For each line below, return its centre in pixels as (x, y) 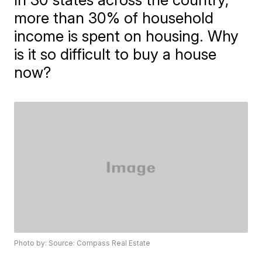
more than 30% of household (114, 18)
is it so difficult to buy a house (116, 54)
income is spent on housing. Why (127, 36)
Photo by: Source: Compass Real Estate (82, 243)
